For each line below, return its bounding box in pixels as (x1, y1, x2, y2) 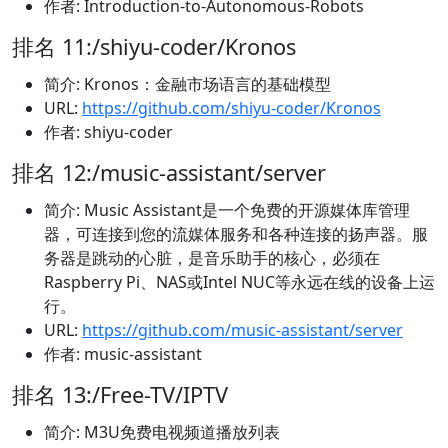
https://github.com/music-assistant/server (82, 319, 403, 342)
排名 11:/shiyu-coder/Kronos (12, 32, 296, 62)
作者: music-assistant (44, 343, 202, 366)
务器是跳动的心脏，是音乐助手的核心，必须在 (44, 247, 380, 270)
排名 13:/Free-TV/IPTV (12, 380, 228, 410)
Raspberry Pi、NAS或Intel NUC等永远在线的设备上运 (44, 271, 435, 294)
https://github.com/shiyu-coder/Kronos (82, 97, 381, 120)
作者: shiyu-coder (44, 121, 173, 144)
